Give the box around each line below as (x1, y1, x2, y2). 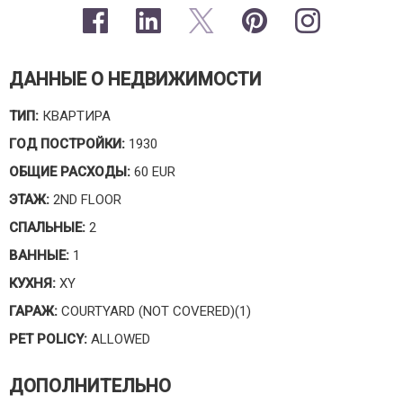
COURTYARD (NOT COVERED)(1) (58, 303, 251, 319)
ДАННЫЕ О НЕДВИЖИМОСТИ (9, 68, 262, 90)
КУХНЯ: (9, 275, 56, 291)
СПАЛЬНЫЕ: (9, 219, 85, 236)
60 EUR (130, 164, 175, 180)
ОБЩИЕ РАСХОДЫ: (9, 164, 130, 180)
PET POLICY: (9, 331, 87, 347)
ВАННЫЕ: (9, 247, 69, 264)
